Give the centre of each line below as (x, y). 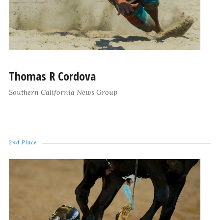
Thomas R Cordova (52, 76)
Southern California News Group (63, 93)
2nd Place (23, 143)
